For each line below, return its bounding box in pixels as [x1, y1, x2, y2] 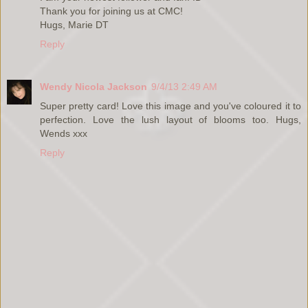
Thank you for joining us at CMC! [40, 5, 183, 16]
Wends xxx [40, 127, 87, 139]
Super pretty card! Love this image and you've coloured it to [40, 100, 301, 111]
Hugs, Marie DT [40, 19, 109, 30]
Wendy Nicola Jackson [40, 80, 147, 92]
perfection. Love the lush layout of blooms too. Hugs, [40, 113, 301, 125]
